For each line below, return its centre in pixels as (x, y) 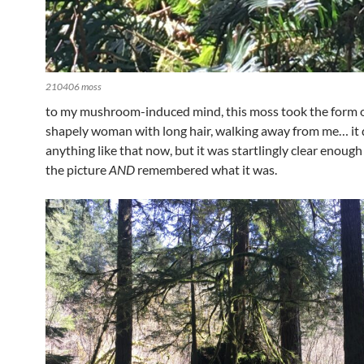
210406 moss (74, 87)
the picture (77, 169)
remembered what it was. (206, 169)
